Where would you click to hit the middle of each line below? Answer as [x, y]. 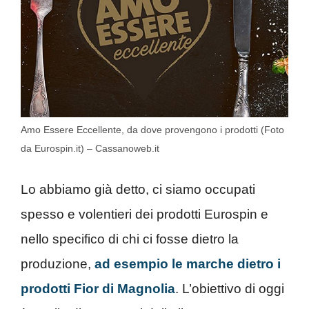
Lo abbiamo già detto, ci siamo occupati [138, 190]
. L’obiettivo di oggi [230, 289]
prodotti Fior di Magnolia [98, 289]
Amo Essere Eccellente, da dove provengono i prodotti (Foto [152, 129]
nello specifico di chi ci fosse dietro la [130, 239]
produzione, [58, 264]
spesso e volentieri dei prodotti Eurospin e [144, 215]
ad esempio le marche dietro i [188, 264]
